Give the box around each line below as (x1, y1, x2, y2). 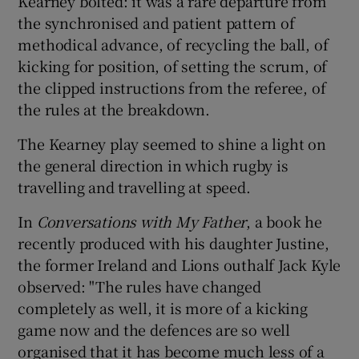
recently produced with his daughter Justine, (18, 232, 329, 253)
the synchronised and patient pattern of (18, 11, 295, 33)
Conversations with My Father (36, 210, 247, 232)
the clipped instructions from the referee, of (18, 76, 326, 98)
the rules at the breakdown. (18, 98, 211, 119)
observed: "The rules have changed (18, 275, 261, 296)
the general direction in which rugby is (18, 154, 288, 175)
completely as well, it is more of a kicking (18, 296, 308, 318)
